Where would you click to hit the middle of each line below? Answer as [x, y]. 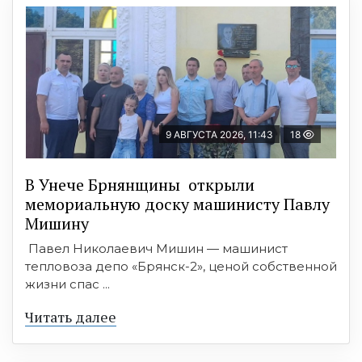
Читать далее [71, 317]
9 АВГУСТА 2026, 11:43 [219, 135]
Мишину [57, 224]
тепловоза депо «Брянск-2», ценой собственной [181, 267]
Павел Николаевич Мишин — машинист [156, 249]
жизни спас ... [67, 284]
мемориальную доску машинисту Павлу [177, 204]
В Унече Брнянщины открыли [140, 185]
